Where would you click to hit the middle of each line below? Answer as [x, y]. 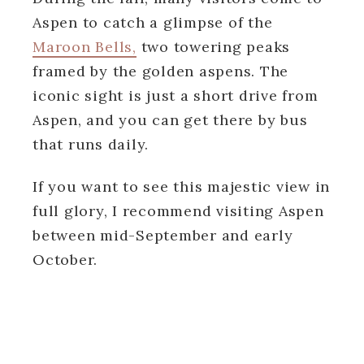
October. [65, 259]
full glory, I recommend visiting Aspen [178, 210]
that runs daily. [91, 144]
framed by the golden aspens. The [160, 71]
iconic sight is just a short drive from [175, 95]
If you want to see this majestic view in [181, 186]
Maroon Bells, [84, 46]
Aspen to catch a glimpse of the [153, 22]
